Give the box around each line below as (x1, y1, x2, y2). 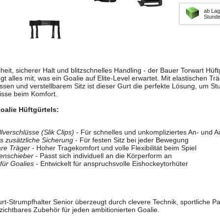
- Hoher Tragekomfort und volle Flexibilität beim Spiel (30, 144, 196, 152)
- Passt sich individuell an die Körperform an (33, 152, 172, 160)
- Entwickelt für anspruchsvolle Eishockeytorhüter (34, 160, 188, 168)
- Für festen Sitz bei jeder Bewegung (73, 136, 189, 144)
